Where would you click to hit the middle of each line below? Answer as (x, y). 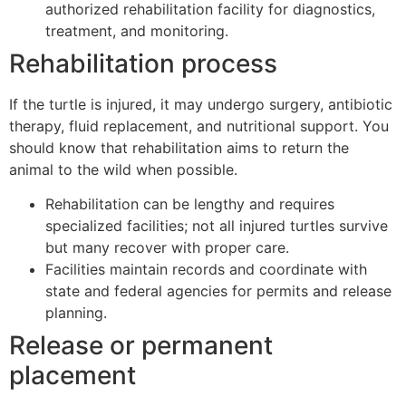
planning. (76, 313)
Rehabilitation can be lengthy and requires (190, 204)
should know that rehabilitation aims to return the (179, 147)
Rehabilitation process (143, 63)
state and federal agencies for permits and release (218, 291)
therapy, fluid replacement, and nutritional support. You (199, 126)
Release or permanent (141, 346)
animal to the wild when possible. (123, 169)
